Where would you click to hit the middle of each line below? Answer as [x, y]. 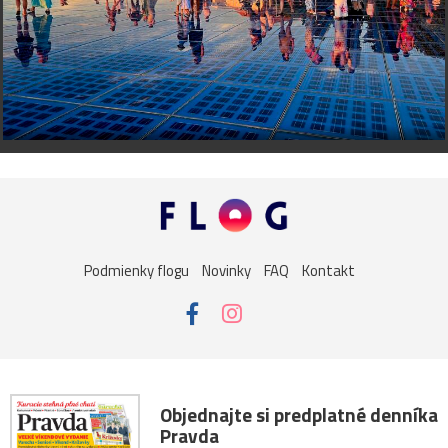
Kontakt [328, 270]
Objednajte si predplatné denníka [299, 415]
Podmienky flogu [136, 270]
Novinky [226, 270]
